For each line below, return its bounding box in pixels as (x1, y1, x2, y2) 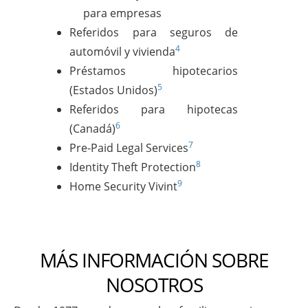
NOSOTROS (105, 272, 203, 298)
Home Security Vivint (69, 179, 178, 194)
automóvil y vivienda (69, 44, 176, 59)
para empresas (83, 5, 162, 21)
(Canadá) (69, 121, 116, 136)
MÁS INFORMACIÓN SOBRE (39, 247, 269, 273)
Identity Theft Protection (69, 159, 197, 175)
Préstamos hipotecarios (69, 63, 239, 78)
